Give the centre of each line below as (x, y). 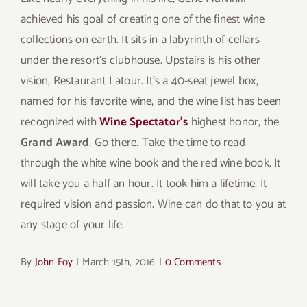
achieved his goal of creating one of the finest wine (143, 19)
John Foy (54, 262)
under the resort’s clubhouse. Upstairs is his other (141, 60)
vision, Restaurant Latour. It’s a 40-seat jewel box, (140, 81)
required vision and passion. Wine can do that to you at (153, 204)
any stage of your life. (73, 224)
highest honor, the (234, 122)
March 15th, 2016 (119, 262)
